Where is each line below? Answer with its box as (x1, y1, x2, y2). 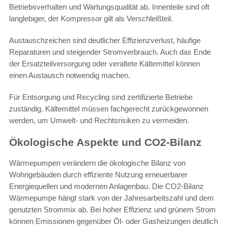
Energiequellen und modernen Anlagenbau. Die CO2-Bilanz (9, 181, 204, 191)
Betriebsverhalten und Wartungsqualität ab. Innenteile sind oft (9, 3, 209, 12)
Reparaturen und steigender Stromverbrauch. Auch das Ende (9, 48, 211, 57)
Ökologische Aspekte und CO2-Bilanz (9, 136, 202, 148)
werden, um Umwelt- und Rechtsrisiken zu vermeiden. (9, 116, 189, 125)
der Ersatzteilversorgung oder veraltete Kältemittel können (9, 59, 200, 68)
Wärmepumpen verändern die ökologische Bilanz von (9, 158, 185, 167)
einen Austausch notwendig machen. (9, 71, 130, 80)
